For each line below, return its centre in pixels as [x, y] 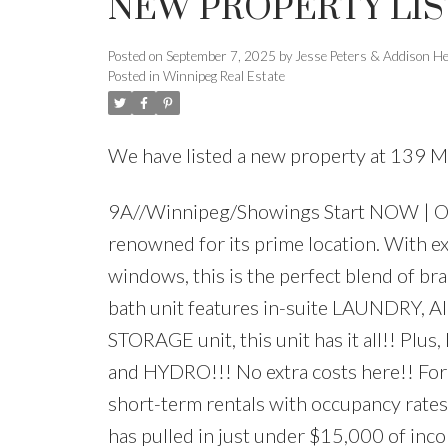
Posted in [133, 76]
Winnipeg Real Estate [223, 76]
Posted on [136, 56]
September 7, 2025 [220, 56]
